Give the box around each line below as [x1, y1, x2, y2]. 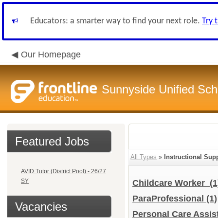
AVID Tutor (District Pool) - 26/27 [21, 168, 106, 175]
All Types [130, 153, 157, 161]
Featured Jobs [15, 135, 89, 148]
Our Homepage [21, 50, 81, 59]
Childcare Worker [132, 178, 210, 188]
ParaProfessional [132, 194, 206, 203]
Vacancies [15, 200, 67, 213]
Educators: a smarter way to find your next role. [30, 17, 202, 26]
